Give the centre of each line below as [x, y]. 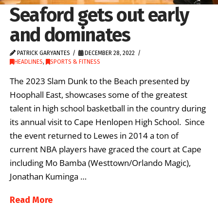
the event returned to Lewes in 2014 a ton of [94, 136]
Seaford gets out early [99, 15]
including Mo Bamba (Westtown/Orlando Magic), [100, 163]
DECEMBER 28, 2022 [109, 53]
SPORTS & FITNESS [75, 62]
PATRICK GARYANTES [43, 53]
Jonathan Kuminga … [48, 177]
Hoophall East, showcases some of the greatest [99, 95]
